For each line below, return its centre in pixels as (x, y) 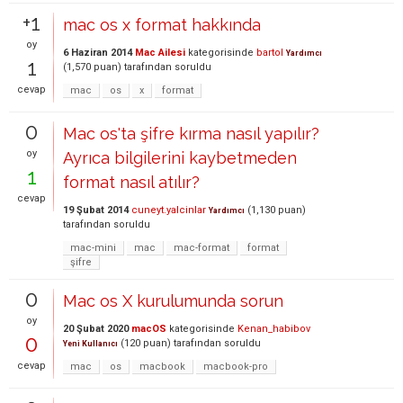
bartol (270, 53)
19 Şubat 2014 (96, 210)
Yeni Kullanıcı (90, 344)
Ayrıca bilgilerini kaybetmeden (180, 158)
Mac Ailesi (160, 53)
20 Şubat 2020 (96, 329)
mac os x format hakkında (162, 25)
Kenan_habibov (274, 329)
